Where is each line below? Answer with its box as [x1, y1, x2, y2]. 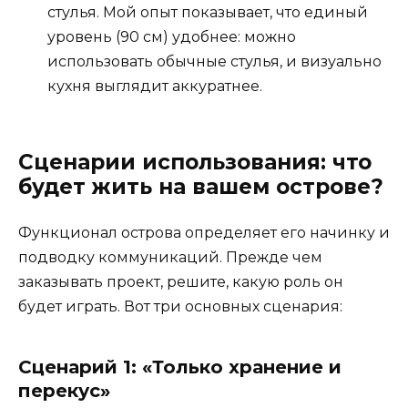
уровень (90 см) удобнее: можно [47, 27, 296, 46]
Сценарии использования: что [18, 148, 372, 175]
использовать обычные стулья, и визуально [47, 52, 382, 70]
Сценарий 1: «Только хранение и [18, 355, 342, 378]
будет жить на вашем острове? [18, 173, 383, 199]
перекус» [18, 379, 110, 402]
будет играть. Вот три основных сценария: [18, 297, 342, 315]
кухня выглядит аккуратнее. [47, 76, 262, 95]
